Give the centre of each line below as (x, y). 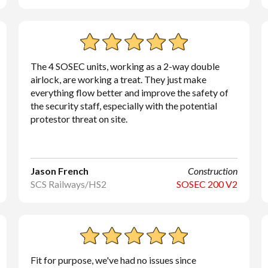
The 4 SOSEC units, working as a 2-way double (125, 66)
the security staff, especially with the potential (124, 106)
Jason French (59, 171)
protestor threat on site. (79, 119)
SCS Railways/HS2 (68, 184)
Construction (213, 171)
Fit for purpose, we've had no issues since (113, 260)
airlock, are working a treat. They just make (118, 79)
